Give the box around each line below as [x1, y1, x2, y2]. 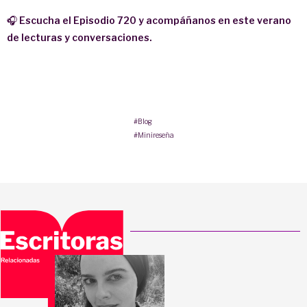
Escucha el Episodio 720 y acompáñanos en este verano [19, 14, 291, 26]
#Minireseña [133, 130, 174, 139]
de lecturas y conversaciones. [7, 31, 152, 43]
